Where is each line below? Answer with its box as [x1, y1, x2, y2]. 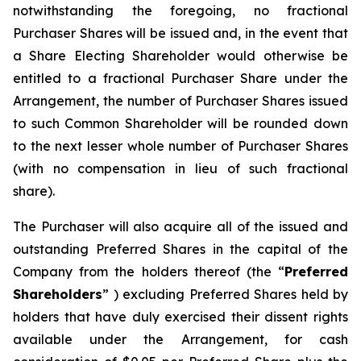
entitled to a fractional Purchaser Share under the [13, 70, 348, 86]
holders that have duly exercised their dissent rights [13, 309, 348, 325]
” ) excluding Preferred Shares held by [102, 286, 348, 302]
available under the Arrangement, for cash [13, 331, 348, 347]
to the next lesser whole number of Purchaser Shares [13, 138, 348, 154]
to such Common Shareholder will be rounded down [13, 115, 348, 131]
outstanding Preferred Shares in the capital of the [13, 241, 348, 257]
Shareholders [13, 286, 102, 302]
